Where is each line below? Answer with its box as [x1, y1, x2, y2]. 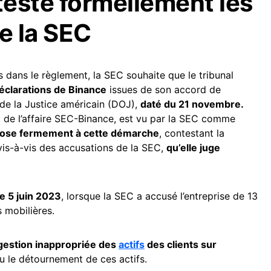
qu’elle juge [166, 142, 220, 154]
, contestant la [159, 127, 224, 139]
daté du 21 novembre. [140, 98, 244, 110]
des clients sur [145, 238, 217, 250]
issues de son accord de [106, 83, 221, 96]
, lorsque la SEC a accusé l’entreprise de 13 [61, 190, 258, 202]
